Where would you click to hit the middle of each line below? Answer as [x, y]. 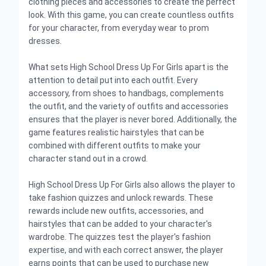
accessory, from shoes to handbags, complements [126, 93]
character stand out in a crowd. [88, 159]
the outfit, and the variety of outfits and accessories [129, 106]
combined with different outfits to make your [115, 145]
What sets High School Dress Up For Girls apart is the [129, 67]
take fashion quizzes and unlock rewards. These [121, 198]
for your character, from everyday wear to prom [119, 28]
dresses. [45, 41]
